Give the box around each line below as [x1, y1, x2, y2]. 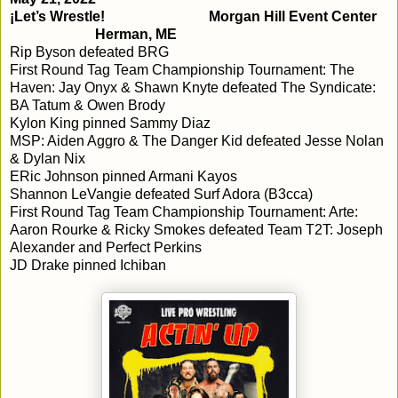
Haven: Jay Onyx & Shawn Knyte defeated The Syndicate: [10, 79, 376, 95]
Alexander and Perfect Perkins [10, 239, 202, 255]
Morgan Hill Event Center [209, 8, 377, 24]
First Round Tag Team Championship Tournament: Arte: [10, 203, 358, 219]
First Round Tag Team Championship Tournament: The [10, 61, 354, 77]
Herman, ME [95, 26, 177, 42]
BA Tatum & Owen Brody [10, 97, 165, 113]
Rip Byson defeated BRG [10, 44, 169, 60]
